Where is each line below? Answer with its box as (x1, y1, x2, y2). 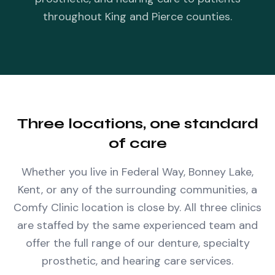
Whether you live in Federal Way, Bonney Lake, (21, 165, 254, 179)
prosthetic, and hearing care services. (42, 254, 233, 268)
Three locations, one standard (17, 115, 258, 133)
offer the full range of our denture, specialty (25, 236, 250, 250)
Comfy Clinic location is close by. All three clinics (14, 200, 261, 215)
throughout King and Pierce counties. (43, 9, 232, 24)
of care (108, 134, 167, 152)
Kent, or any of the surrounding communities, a (18, 182, 257, 197)
